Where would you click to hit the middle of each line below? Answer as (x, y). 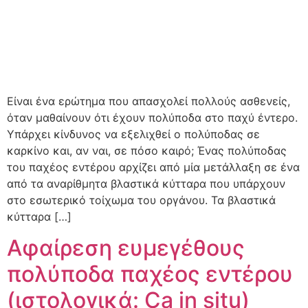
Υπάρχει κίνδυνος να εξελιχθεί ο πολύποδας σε (133, 134)
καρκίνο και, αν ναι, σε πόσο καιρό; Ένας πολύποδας (147, 151)
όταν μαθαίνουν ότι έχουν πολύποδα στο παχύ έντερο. (152, 118)
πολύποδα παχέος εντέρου (150, 274)
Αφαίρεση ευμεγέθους (126, 247)
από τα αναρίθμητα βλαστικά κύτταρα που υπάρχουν (146, 184)
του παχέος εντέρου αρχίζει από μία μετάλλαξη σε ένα (153, 167)
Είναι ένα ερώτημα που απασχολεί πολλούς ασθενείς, (148, 101)
